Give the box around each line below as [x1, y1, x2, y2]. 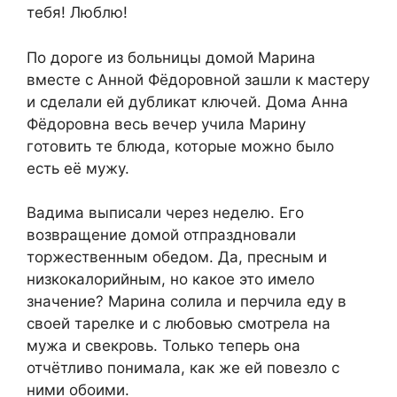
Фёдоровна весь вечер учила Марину [27, 114, 306, 133]
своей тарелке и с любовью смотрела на [27, 315, 331, 333]
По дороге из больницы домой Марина [27, 48, 315, 66]
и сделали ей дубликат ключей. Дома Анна [27, 92, 348, 111]
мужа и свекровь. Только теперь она [27, 337, 300, 355]
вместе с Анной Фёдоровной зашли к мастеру [27, 70, 370, 89]
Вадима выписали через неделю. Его [27, 204, 304, 222]
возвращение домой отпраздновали [27, 226, 296, 245]
